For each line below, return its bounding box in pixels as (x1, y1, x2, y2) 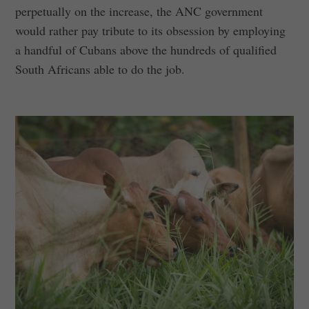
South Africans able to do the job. (15, 60, 186, 77)
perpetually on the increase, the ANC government (15, 2, 263, 19)
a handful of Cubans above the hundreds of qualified (15, 41, 277, 58)
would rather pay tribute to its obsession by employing (15, 21, 286, 39)
